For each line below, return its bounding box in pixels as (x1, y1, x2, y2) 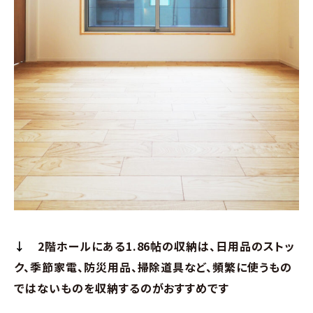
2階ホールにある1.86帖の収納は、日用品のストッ (37, 237, 295, 254)
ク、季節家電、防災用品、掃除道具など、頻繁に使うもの (14, 258, 292, 275)
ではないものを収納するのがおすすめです (14, 279, 230, 296)
